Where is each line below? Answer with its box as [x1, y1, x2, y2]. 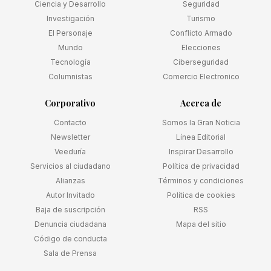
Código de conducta [33, 234, 107, 244]
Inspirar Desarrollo [168, 147, 233, 157]
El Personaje [48, 28, 93, 38]
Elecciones [181, 43, 221, 53]
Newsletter [50, 132, 90, 142]
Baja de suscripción [35, 205, 105, 215]
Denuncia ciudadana [34, 220, 106, 229]
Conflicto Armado [169, 28, 232, 38]
